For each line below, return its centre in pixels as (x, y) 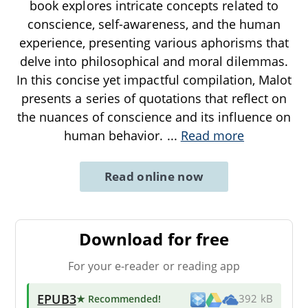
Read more (212, 135)
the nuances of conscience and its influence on (154, 117)
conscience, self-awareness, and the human (154, 24)
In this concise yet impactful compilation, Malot (154, 79)
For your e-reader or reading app (154, 266)
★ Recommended (117, 298)
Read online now (154, 176)
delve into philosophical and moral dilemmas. (154, 61)
